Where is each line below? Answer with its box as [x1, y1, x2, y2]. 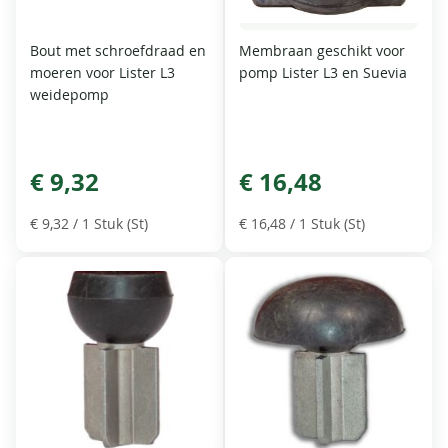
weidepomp [30, 85, 110, 105]
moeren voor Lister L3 [30, 63, 176, 83]
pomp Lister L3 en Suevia [239, 63, 407, 83]
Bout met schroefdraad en [30, 41, 207, 61]
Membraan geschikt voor [239, 41, 405, 61]
